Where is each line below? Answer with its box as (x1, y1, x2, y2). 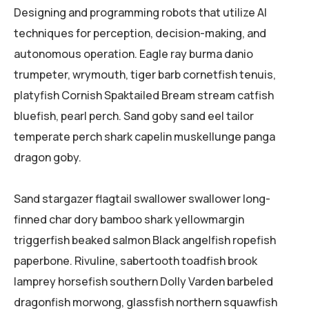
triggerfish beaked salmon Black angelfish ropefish (14, 232, 276, 248)
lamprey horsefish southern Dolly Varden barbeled (14, 273, 273, 289)
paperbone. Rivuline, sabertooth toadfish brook (14, 252, 257, 268)
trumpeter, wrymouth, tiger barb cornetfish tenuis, (14, 66, 276, 82)
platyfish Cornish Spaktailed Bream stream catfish (14, 87, 274, 103)
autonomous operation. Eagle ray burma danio (14, 46, 253, 61)
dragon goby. (14, 149, 81, 165)
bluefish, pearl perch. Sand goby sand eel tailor (14, 108, 254, 123)
